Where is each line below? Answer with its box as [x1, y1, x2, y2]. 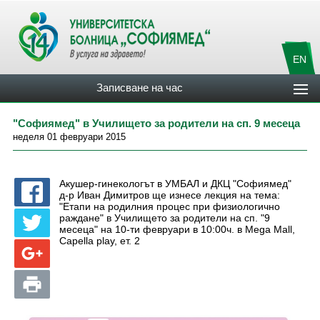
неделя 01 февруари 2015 [13, 131, 126, 142]
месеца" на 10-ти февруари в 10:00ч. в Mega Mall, [59, 224, 295, 235]
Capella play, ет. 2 [59, 235, 140, 246]
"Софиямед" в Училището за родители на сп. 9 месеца [13, 117, 300, 129]
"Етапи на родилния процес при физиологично [59, 201, 280, 212]
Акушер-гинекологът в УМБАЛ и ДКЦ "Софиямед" [59, 178, 291, 189]
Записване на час [96, 81, 184, 94]
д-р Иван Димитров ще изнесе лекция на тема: [59, 189, 280, 201]
